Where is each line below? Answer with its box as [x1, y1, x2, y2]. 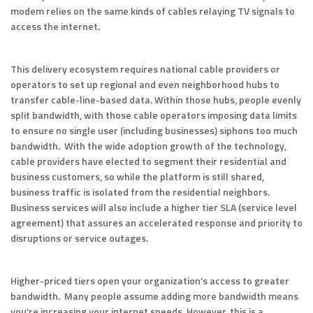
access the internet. [10, 19, 100, 34]
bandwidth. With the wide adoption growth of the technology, [10, 138, 286, 154]
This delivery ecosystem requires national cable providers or [10, 61, 280, 77]
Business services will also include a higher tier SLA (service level [10, 200, 297, 215]
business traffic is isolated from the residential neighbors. [10, 184, 272, 200]
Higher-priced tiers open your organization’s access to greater [10, 273, 289, 289]
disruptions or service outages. [10, 231, 148, 246]
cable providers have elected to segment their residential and [10, 154, 286, 169]
